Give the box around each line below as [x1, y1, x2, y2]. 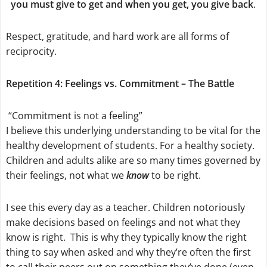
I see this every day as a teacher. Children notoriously [5, 200, 245, 214]
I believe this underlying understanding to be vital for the [5, 123, 260, 137]
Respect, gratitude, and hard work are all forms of [5, 30, 229, 44]
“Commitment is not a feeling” [5, 108, 142, 122]
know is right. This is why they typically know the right [5, 230, 247, 244]
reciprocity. [5, 45, 57, 58]
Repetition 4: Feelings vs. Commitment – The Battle [5, 76, 234, 90]
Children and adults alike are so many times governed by [5, 153, 260, 167]
